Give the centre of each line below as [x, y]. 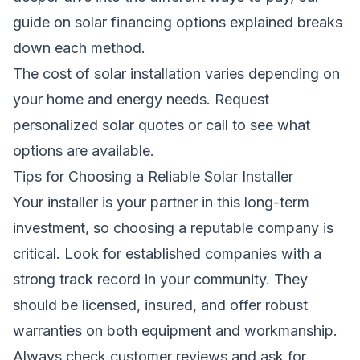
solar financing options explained [184, 22]
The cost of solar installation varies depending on [176, 73]
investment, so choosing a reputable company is [173, 227]
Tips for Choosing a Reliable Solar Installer [153, 176]
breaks [318, 22]
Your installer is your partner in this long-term [161, 202]
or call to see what [247, 125]
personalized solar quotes [98, 125]
